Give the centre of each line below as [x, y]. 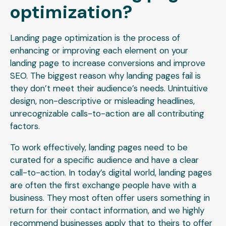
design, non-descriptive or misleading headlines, [102, 101]
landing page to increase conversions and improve [108, 63]
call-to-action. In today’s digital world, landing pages [111, 173]
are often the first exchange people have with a [103, 185]
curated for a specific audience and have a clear [104, 160]
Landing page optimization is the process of [95, 38]
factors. [26, 126]
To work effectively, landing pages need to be [99, 148]
